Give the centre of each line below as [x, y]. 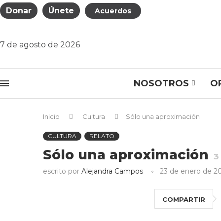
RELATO [102, 136]
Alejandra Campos [112, 171]
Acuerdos [113, 11]
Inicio [51, 116]
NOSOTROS [161, 83]
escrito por [62, 171]
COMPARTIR [184, 199]
